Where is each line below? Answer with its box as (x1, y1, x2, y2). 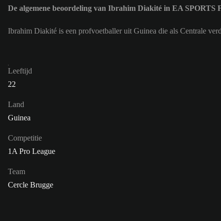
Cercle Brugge (8, 181, 53, 189)
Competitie (8, 134, 42, 143)
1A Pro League (8, 147, 55, 156)
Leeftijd (8, 67, 32, 75)
